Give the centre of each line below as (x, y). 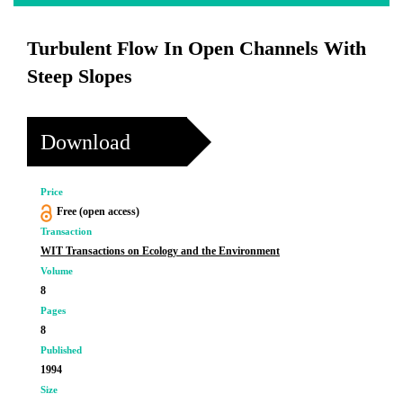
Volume (57, 271)
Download (85, 142)
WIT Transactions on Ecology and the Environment (160, 251)
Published (61, 350)
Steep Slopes (80, 76)
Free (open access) (98, 211)
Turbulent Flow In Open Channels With (197, 48)
